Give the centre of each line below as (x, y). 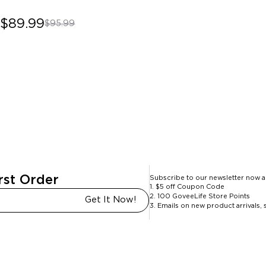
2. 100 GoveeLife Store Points (200, 196)
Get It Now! (111, 200)
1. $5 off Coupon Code (187, 186)
